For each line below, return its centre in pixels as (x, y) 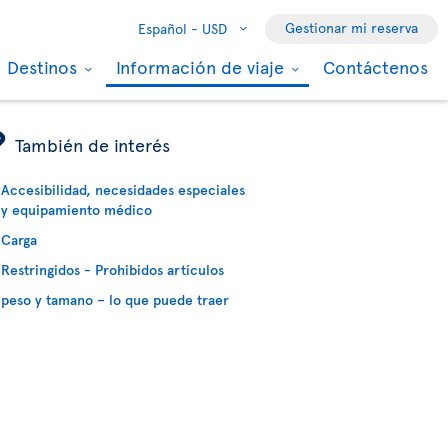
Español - (168, 28)
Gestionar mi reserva (351, 27)
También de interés (93, 144)
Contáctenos (375, 66)
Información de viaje (202, 66)
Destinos (44, 66)
